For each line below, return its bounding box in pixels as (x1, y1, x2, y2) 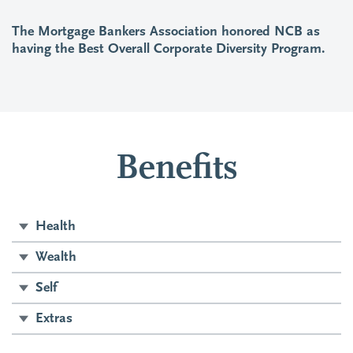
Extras (35, 310, 72, 326)
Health (35, 218, 76, 234)
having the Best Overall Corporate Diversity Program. (12, 42, 325, 58)
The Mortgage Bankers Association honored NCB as (12, 24, 320, 40)
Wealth (35, 249, 76, 265)
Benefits (115, 151, 238, 188)
